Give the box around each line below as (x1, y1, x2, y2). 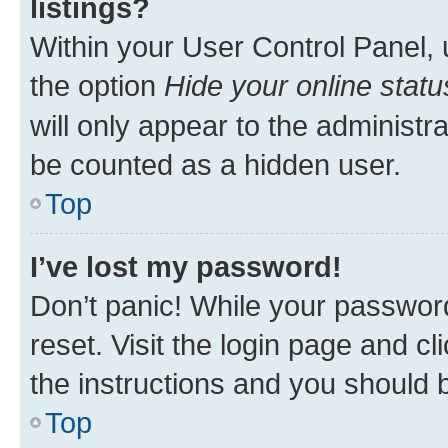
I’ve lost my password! (30, 250, 342, 283)
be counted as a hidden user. (30, 148, 401, 181)
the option (30, 69, 164, 102)
